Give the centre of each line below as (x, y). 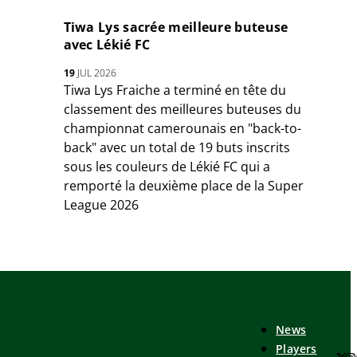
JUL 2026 (95, 73)
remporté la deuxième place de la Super (183, 186)
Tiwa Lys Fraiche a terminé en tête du (175, 90)
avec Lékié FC (107, 45)
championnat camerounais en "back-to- (182, 129)
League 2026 (101, 205)
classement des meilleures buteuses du (182, 110)
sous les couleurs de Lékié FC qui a (167, 167)
